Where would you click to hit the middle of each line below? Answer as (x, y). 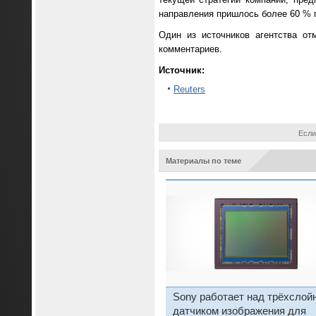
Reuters (189, 90)
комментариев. (190, 49)
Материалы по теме (203, 160)
